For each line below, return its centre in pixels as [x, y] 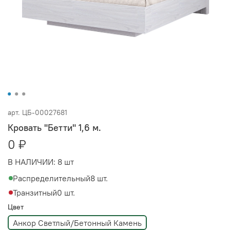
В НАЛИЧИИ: [32, 161]
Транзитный [35, 192]
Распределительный [52, 178]
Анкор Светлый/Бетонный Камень [77, 223]
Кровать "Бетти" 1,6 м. [54, 127]
